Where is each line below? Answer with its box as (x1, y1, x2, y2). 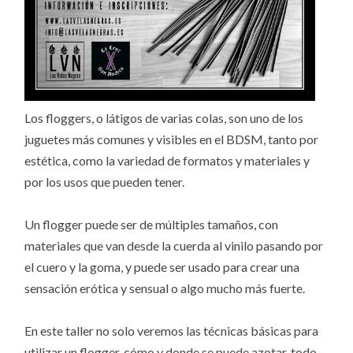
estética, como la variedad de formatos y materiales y (24, 152, 310, 168)
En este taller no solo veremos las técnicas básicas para (24, 322, 319, 338)
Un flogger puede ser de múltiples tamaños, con (24, 216, 279, 232)
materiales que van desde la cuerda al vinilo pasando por (24, 237, 324, 253)
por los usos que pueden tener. (24, 173, 185, 189)
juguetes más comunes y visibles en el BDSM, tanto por (24, 131, 319, 147)
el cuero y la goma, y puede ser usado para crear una (24, 258, 300, 274)
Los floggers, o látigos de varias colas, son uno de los (24, 110, 304, 125)
